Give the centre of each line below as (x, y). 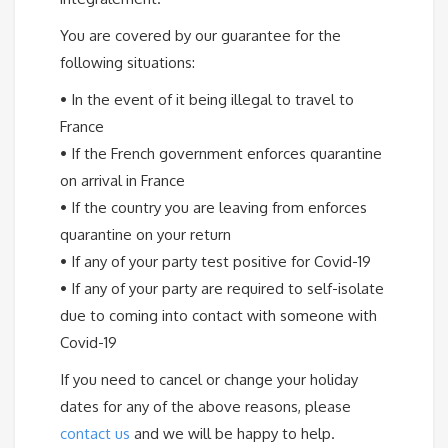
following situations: (127, 63)
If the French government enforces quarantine (226, 154)
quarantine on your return (145, 235)
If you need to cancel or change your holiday (209, 380)
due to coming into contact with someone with (218, 316)
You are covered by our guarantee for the (200, 36)
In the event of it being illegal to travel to (212, 100)
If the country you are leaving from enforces (219, 208)
